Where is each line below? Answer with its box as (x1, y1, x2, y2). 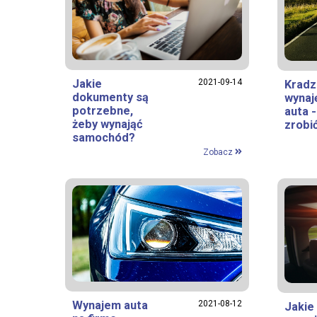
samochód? (72, 130, 135, 144)
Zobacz (202, 146, 235, 157)
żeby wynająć (72, 117, 143, 131)
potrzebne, (72, 103, 133, 117)
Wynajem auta (72, 298, 148, 312)
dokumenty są (72, 90, 149, 104)
